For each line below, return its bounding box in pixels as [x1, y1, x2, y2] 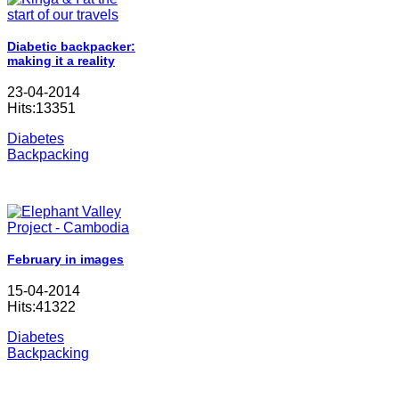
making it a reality [7, 53, 115, 69]
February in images [7, 252, 124, 267]
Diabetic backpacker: [7, 39, 135, 54]
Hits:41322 [7, 299, 76, 315]
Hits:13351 [7, 100, 76, 116]
